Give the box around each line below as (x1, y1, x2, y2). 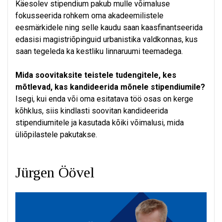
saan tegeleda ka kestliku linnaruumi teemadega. (15, 47, 183, 56)
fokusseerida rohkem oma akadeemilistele (15, 11, 164, 21)
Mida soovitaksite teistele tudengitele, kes (15, 70, 176, 80)
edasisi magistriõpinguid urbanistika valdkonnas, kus (15, 35, 198, 45)
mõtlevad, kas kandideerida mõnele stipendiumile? (15, 82, 205, 92)
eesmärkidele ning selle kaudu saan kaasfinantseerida (15, 23, 203, 33)
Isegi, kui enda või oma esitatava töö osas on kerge (15, 94, 193, 104)
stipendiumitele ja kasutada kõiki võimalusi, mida (15, 118, 184, 128)
